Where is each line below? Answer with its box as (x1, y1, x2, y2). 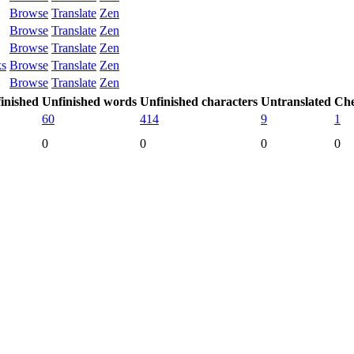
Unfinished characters (140, 95, 258, 109)
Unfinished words (42, 95, 137, 109)
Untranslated (261, 95, 331, 109)
